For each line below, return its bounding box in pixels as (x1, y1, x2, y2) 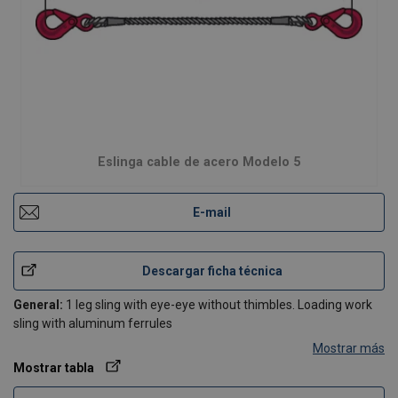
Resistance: (13, 354, 83, 368)
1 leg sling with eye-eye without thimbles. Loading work (63, 298, 372, 312)
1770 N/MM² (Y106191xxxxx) (83, 354, 250, 368)
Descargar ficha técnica (141, 263, 283, 278)
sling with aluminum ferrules (13, 316, 172, 330)
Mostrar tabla (13, 361, 94, 375)
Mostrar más (313, 341, 385, 355)
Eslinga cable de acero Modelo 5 (98, 155, 300, 170)
